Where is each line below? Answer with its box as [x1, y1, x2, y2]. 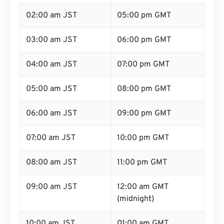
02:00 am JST [26, 10, 77, 20]
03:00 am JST [26, 35, 77, 45]
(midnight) [117, 194, 154, 204]
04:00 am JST [26, 59, 77, 69]
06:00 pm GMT [117, 35, 171, 45]
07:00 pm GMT [117, 59, 169, 69]
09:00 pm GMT [117, 108, 171, 118]
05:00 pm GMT [117, 10, 171, 20]
